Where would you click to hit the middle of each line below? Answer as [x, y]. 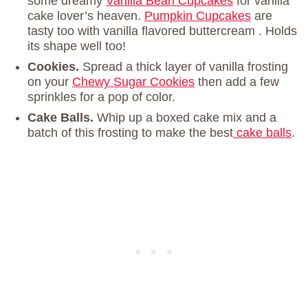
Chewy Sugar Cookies [133, 82]
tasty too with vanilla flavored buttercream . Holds [162, 31]
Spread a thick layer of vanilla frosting [185, 67]
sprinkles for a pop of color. [101, 97]
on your [50, 82]
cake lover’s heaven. [86, 16]
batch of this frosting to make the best [130, 133]
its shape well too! [77, 46]
